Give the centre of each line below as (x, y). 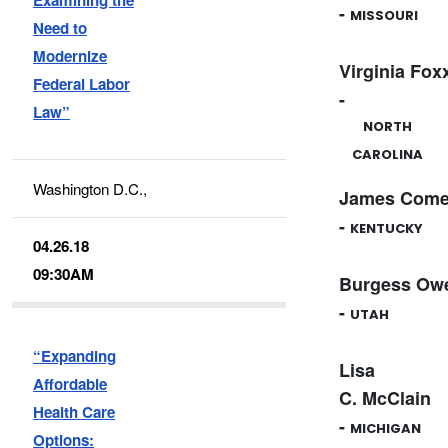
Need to (60, 27)
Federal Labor (82, 83)
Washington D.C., (90, 188)
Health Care (74, 411)
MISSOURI (383, 16)
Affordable (70, 383)
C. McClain (384, 398)
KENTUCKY (386, 229)
